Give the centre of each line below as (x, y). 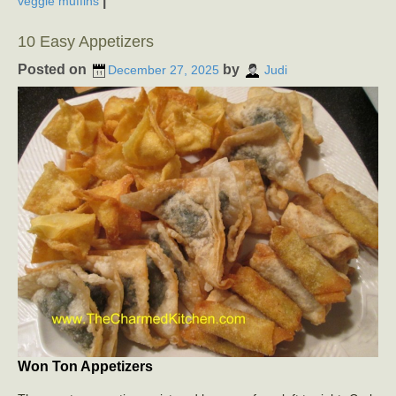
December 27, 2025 (164, 70)
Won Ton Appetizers (85, 366)
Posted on (54, 69)
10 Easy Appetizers (86, 41)
